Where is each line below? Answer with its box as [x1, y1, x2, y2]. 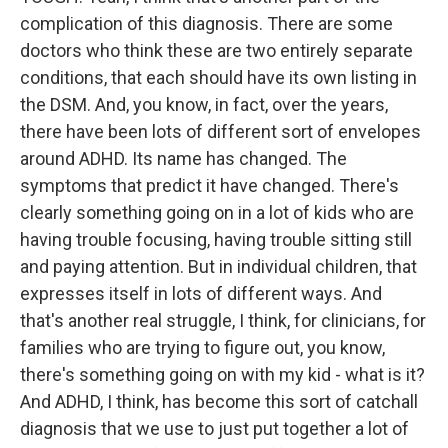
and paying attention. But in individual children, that [20, 256, 417, 277]
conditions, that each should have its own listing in [20, 67, 417, 88]
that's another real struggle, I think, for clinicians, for [20, 310, 426, 331]
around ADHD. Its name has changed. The [20, 148, 347, 169]
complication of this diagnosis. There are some [20, 13, 393, 34]
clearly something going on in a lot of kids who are [20, 202, 414, 223]
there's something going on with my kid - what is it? [20, 364, 425, 385]
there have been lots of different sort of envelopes [20, 121, 421, 142]
